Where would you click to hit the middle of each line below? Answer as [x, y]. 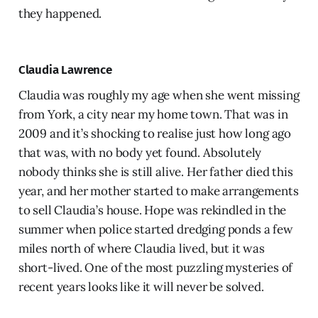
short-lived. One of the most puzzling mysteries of [155, 267]
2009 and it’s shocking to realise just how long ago [155, 133]
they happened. [60, 13]
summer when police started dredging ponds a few [155, 229]
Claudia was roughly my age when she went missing [159, 95]
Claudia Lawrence [65, 70]
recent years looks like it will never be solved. [141, 286]
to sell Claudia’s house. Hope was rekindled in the [152, 210]
